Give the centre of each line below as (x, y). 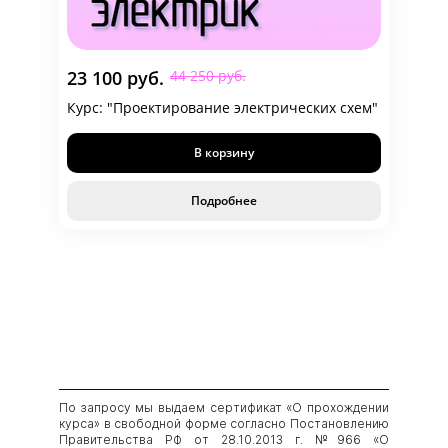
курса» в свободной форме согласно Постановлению (224, 423)
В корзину (224, 152)
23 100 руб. (115, 78)
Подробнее (224, 200)
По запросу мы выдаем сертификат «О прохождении (224, 407)
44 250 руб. (208, 75)
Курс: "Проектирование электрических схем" (222, 107)
